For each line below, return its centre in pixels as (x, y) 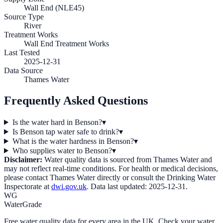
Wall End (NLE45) (54, 8)
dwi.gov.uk (69, 186)
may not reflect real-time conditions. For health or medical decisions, (111, 168)
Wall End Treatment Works (66, 44)
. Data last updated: (118, 186)
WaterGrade (23, 204)
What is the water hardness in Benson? (73, 141)
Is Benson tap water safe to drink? (65, 131)
